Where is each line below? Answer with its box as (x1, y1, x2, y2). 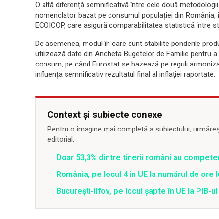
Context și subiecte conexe (47, 109, 162, 120)
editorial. (47, 135, 74, 144)
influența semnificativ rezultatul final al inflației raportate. (35, 70, 215, 79)
